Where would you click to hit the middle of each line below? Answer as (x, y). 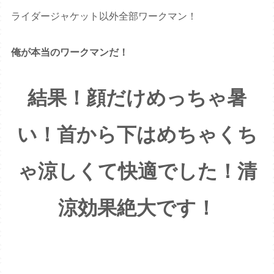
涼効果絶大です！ (137, 208)
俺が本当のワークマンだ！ (70, 52)
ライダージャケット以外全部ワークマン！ (104, 17)
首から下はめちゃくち (157, 134)
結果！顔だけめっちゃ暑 (137, 98)
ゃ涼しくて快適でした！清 (137, 171)
